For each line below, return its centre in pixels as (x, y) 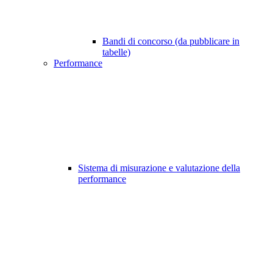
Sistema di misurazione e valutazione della (159, 168)
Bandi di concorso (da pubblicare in (171, 41)
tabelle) (116, 52)
